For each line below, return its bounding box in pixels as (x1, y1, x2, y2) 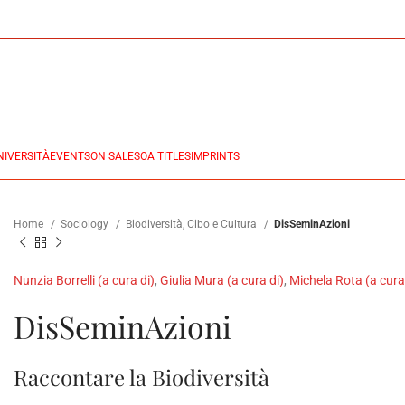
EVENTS (50, 150, 90, 163)
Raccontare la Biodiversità (14, 362, 269, 391)
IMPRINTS (191, 150, 240, 163)
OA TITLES (140, 150, 191, 163)
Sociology (61, 218, 111, 231)
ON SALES (90, 150, 140, 163)
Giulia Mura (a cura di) (160, 272, 284, 287)
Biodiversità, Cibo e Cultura (126, 218, 259, 231)
